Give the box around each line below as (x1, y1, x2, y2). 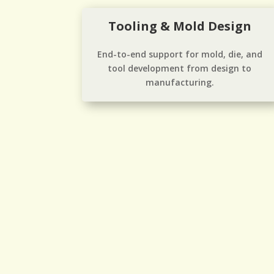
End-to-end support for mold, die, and (97, 48, 262, 60)
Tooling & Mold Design (108, 17, 251, 34)
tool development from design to (108, 62, 252, 74)
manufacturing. (145, 76, 214, 88)
